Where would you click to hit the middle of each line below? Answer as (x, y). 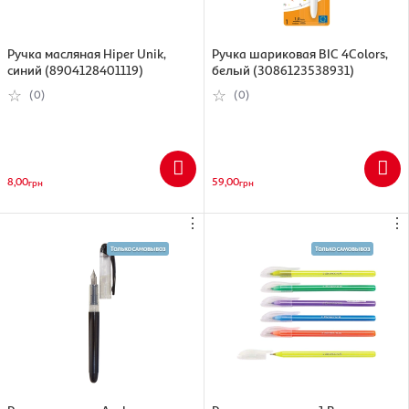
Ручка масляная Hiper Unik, (87, 53)
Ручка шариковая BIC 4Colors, (300, 53)
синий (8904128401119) (75, 69)
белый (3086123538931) (283, 69)
